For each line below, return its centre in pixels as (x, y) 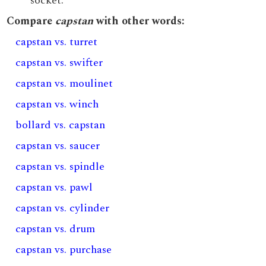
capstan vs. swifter (59, 63)
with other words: (139, 21)
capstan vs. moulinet (64, 83)
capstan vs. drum (56, 229)
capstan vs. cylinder (63, 208)
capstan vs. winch (57, 104)
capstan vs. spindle (60, 167)
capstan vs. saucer (58, 146)
